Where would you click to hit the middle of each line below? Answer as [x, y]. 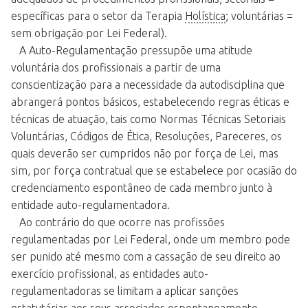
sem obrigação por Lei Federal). [89, 33]
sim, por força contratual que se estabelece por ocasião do [154, 171]
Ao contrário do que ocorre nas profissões [118, 222]
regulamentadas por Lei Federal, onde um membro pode [151, 240]
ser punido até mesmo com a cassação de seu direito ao [146, 257]
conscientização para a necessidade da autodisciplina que [148, 85]
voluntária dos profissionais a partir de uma [116, 68]
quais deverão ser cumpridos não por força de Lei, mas [145, 154]
